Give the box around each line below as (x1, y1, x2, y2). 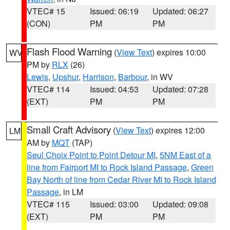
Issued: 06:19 (89, 5, 139, 17)
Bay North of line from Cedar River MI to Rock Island (27, 174, 216, 185)
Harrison (83, 71, 114, 83)
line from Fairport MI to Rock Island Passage (27, 161, 187, 173)
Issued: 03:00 (89, 198, 139, 210)
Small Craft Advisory (27, 123, 111, 136)
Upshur (52, 71, 79, 83)
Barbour (118, 71, 147, 83)
